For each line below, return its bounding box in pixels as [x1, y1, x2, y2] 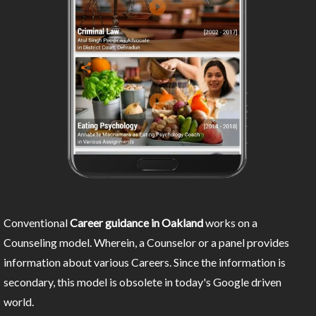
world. [4, 295, 34, 309]
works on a [203, 216, 257, 230]
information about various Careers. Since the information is [4, 255, 286, 269]
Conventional [4, 216, 70, 230]
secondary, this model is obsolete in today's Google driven [4, 275, 281, 289]
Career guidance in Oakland [70, 216, 203, 230]
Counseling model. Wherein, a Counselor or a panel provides [4, 236, 289, 250]
